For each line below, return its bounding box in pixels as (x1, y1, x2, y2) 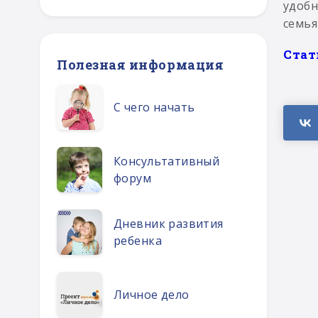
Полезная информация (57, 56, 224, 73)
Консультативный (114, 153, 220, 169)
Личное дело (114, 287, 190, 302)
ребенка (114, 233, 162, 248)
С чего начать (114, 99, 195, 115)
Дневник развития (114, 216, 224, 231)
